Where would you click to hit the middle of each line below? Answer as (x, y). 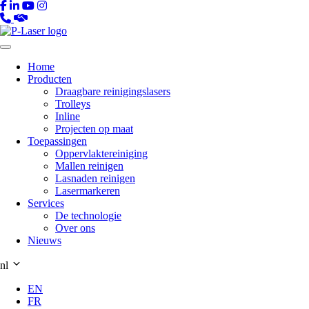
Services (46, 203)
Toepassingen (57, 141)
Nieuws (44, 240)
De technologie (88, 216)
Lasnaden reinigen (95, 178)
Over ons (75, 228)
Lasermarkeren (88, 191)
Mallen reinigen (89, 166)
